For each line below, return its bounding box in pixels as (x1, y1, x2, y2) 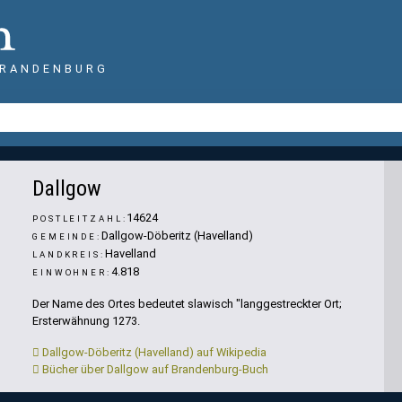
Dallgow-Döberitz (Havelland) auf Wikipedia (39, 345, 267, 359)
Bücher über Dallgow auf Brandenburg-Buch (39, 363, 268, 376)
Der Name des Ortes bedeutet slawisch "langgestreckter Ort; (32, 297, 342, 310)
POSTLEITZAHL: (32, 214, 127, 223)
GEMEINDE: (32, 232, 101, 241)
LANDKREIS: (32, 249, 105, 259)
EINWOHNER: (32, 267, 111, 277)
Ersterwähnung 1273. (32, 314, 140, 328)
